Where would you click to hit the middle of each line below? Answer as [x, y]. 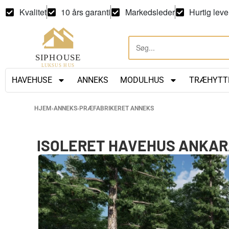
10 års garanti [86, 12]
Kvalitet [33, 12]
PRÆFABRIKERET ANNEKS [117, 108]
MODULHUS [142, 80]
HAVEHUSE [32, 80]
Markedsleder [150, 12]
